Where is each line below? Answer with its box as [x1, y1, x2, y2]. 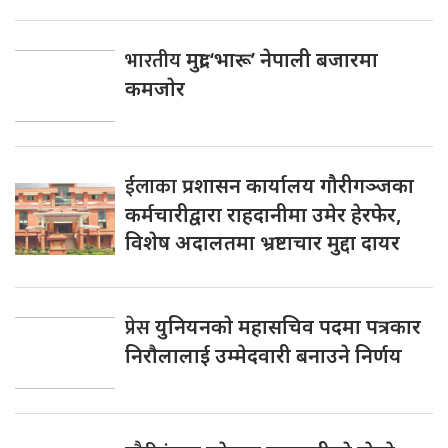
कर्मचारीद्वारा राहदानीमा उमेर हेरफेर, [125, 200, 402, 228]
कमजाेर [125, 74, 185, 102]
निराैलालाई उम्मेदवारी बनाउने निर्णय [125, 341, 402, 369]
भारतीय [125, 43, 186, 78]
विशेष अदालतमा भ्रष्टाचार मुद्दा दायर [125, 228, 400, 256]
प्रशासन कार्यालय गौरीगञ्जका [182, 171, 414, 199]
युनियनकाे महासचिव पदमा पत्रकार [155, 312, 421, 340]
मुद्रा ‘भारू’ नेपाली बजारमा [186, 45, 378, 73]
